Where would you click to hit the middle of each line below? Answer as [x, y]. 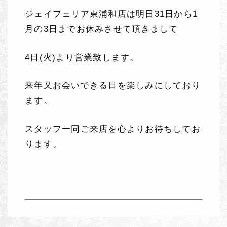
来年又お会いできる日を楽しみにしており [113, 86]
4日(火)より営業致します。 [82, 57]
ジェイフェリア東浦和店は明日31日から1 [111, 14]
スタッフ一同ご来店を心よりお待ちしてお [113, 129]
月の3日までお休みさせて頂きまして [102, 29]
